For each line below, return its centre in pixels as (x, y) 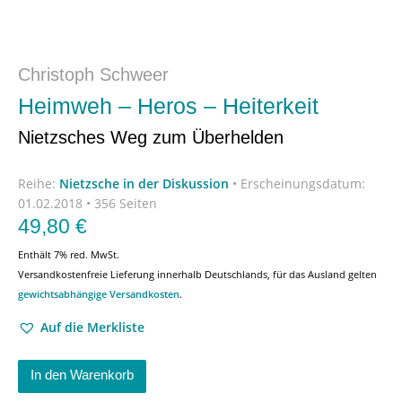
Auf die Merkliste (92, 327)
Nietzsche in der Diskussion (144, 184)
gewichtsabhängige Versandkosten (99, 294)
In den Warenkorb (82, 375)
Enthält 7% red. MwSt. (69, 254)
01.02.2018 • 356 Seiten (87, 203)
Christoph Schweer (93, 74)
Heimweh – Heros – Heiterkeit (168, 105)
